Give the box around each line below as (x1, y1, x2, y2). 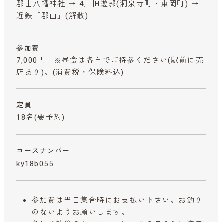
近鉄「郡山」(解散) (16, 11, 88, 20)
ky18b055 (16, 159, 53, 168)
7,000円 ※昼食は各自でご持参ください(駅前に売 (16, 55, 204, 65)
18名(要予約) (16, 112, 65, 122)
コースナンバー (16, 146, 70, 155)
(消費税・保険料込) (52, 67, 124, 77)
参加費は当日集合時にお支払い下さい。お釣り (31, 196, 203, 205)
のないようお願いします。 (31, 208, 129, 217)
